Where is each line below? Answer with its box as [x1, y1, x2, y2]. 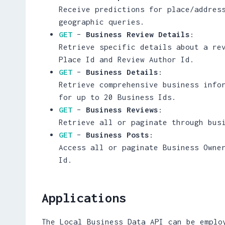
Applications [42, 190, 126, 205]
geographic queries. [59, 17, 145, 26]
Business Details [86, 67, 158, 76]
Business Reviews [86, 104, 158, 114]
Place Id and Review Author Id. [59, 54, 194, 64]
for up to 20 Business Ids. [59, 92, 176, 101]
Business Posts [86, 130, 149, 139]
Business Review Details [86, 29, 190, 39]
